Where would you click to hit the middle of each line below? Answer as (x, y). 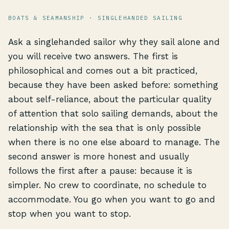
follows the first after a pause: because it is (100, 171)
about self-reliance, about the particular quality (110, 99)
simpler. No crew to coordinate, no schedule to (107, 185)
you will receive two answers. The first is (93, 56)
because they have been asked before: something (113, 85)
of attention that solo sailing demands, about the (113, 113)
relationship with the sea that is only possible (105, 128)
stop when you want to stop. (70, 214)
